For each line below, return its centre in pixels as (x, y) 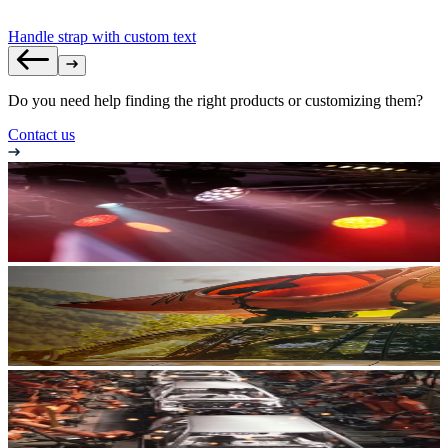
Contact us (41, 134)
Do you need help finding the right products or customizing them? (215, 100)
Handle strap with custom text (102, 36)
